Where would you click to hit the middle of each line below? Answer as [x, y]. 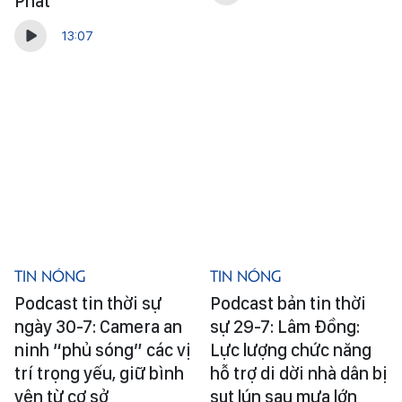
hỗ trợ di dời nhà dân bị [298, 373]
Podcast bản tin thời [288, 303]
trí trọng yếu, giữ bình [99, 373]
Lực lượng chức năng [290, 350]
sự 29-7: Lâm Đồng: [284, 326]
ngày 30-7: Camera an [98, 326]
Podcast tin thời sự [88, 303]
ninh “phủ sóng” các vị [103, 350]
